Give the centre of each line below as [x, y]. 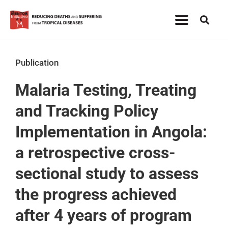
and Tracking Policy [87, 111]
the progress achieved [96, 195]
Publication [37, 63]
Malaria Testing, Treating [106, 90]
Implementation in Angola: [111, 132]
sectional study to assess [107, 174]
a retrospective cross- [95, 153]
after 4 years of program [104, 216]
